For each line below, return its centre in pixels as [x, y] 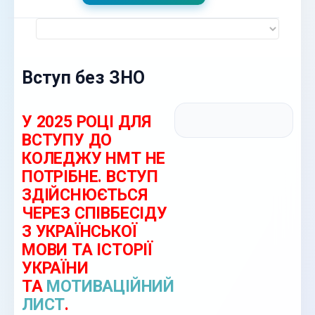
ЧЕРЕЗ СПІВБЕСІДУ [95, 213]
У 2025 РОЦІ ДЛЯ [86, 122]
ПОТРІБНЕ [60, 177]
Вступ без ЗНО [83, 78]
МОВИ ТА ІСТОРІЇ [87, 250]
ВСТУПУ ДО [67, 140]
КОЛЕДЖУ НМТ [82, 159]
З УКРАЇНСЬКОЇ [79, 232]
